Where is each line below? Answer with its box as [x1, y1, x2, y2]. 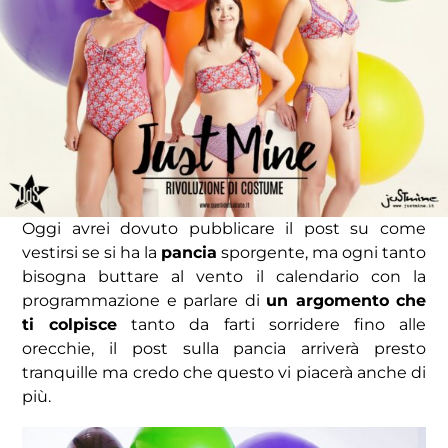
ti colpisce [22, 315, 118, 335]
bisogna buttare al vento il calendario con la [22, 267, 426, 287]
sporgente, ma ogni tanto [217, 243, 426, 263]
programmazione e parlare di [22, 291, 266, 311]
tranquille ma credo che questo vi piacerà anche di [22, 363, 426, 383]
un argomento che [266, 291, 426, 311]
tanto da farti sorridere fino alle [117, 315, 427, 335]
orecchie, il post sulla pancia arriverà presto [22, 339, 426, 359]
